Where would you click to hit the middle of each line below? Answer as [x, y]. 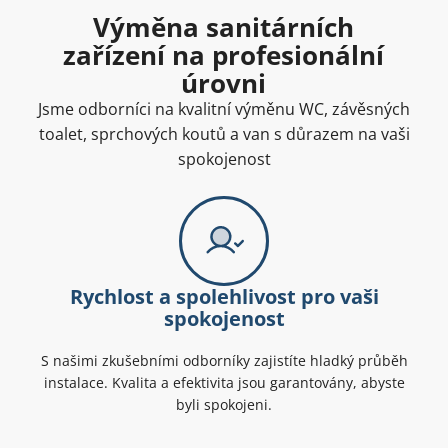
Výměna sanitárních [224, 27]
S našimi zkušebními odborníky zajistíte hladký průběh [224, 361]
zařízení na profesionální [224, 55]
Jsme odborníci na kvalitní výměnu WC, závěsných [224, 109]
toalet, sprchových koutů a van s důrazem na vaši [224, 134]
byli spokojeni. [224, 405]
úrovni [224, 83]
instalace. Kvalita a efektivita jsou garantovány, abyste [224, 383]
